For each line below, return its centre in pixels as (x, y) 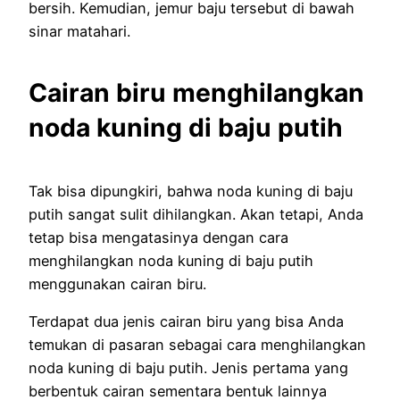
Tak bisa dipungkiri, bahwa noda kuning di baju (191, 191)
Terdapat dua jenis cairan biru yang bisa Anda (186, 322)
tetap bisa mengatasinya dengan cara (158, 237)
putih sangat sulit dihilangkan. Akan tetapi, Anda (196, 214)
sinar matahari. (79, 31)
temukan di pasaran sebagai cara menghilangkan (197, 345)
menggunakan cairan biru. (117, 283)
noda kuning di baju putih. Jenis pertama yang (188, 368)
